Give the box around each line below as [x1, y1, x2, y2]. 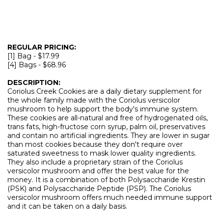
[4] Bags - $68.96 [7, 60, 66, 69]
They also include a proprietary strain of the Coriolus [7, 158, 183, 166]
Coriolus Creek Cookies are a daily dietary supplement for [7, 87, 202, 96]
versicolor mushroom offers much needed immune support [7, 193, 212, 202]
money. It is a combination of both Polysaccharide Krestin [7, 175, 205, 184]
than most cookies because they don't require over [7, 140, 183, 149]
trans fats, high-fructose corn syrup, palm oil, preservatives [7, 122, 205, 131]
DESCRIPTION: [7, 78, 60, 87]
